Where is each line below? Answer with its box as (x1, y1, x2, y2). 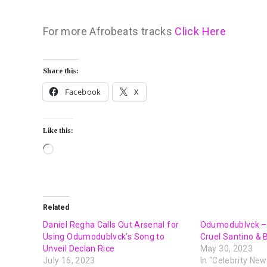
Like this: (43, 126, 73, 135)
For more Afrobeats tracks (43, 24, 175, 38)
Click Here (175, 24, 226, 38)
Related (43, 203, 69, 212)
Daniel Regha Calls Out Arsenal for (43, 219, 179, 229)
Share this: (43, 66, 79, 75)
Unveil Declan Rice (43, 243, 115, 253)
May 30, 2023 (200, 243, 253, 253)
